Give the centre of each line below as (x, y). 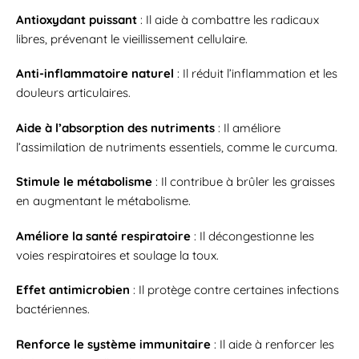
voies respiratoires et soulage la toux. (117, 255)
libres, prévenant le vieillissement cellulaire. (132, 38)
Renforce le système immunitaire (113, 344)
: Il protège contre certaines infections (234, 290)
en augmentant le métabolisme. (103, 201)
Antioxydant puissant (77, 19)
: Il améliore (248, 127)
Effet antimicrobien (73, 290)
